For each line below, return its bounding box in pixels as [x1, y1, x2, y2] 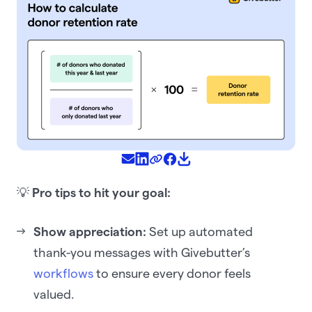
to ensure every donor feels [93, 266, 251, 280]
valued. [33, 287, 75, 301]
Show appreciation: [33, 224, 146, 238]
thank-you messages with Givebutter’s [33, 245, 250, 259]
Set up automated [146, 224, 253, 238]
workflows [33, 266, 93, 280]
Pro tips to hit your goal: [32, 185, 173, 199]
